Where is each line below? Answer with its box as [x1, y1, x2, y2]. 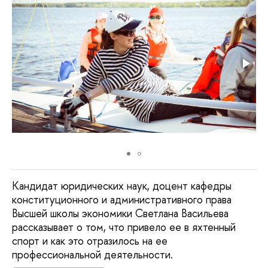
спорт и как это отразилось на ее [12, 233, 167, 249]
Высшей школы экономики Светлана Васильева [12, 206, 229, 221]
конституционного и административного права [12, 192, 232, 208]
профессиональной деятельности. [12, 247, 173, 263]
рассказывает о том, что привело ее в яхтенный [12, 220, 236, 235]
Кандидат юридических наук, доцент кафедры [12, 178, 232, 194]
